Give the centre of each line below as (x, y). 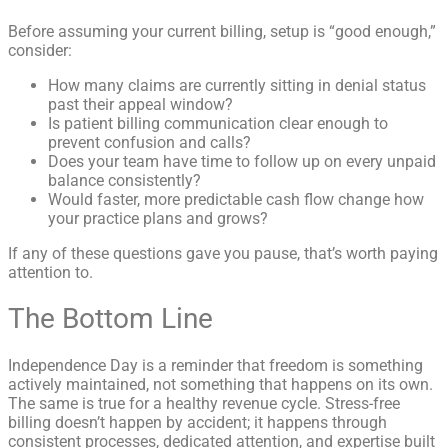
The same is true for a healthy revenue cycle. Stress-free (204, 404)
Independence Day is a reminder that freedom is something (215, 366)
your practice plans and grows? (158, 218)
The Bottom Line (110, 319)
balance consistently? (124, 180)
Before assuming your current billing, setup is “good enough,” (222, 31)
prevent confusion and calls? (149, 142)
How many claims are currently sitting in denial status (237, 85)
